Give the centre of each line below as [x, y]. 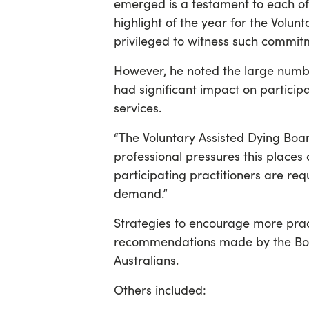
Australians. [146, 260]
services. [137, 108]
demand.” [140, 193]
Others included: [160, 290]
